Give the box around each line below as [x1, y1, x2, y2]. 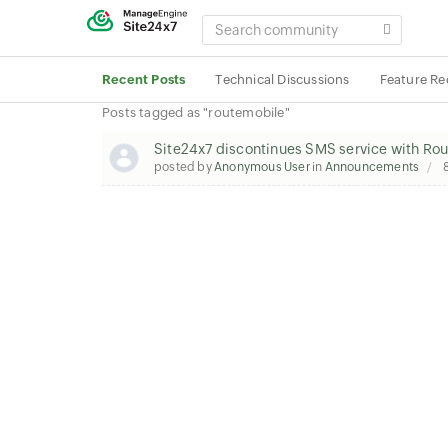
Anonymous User [214, 160, 310, 174]
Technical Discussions [215, 72, 350, 87]
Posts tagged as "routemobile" [102, 105, 290, 120]
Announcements [324, 160, 420, 174]
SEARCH [201, 16, 260, 31]
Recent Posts [102, 72, 186, 87]
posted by [154, 160, 215, 174]
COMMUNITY [201, 35, 290, 50]
